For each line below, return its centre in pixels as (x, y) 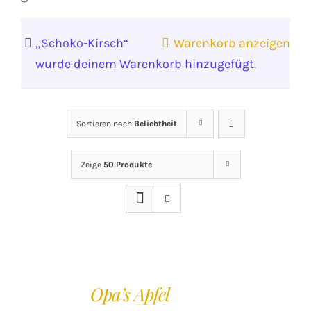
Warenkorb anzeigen (232, 43)
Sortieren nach (105, 124)
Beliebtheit (155, 124)
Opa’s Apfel (130, 294)
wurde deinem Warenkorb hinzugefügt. (146, 64)
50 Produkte (127, 165)
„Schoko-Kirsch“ (82, 43)
